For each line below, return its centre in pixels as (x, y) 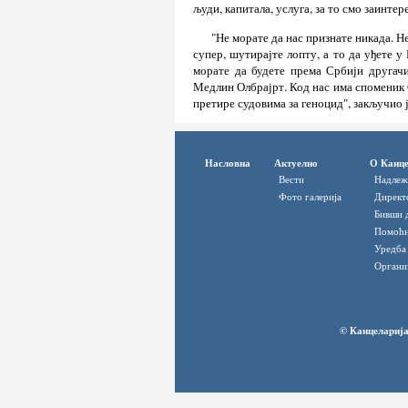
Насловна (228, 163)
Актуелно (296, 163)
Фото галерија (310, 197)
